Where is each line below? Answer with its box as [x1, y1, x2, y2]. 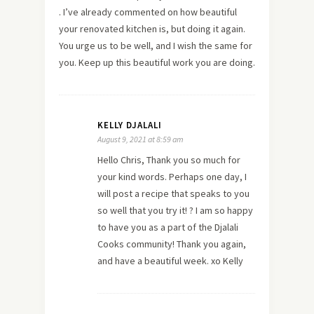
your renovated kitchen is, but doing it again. [59, 22, 245, 35]
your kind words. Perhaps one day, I [97, 170, 247, 183]
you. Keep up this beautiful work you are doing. [59, 55, 255, 69]
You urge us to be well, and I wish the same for [59, 39, 252, 52]
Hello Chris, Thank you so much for [97, 153, 240, 166]
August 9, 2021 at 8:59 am [97, 133, 184, 144]
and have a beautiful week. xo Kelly [97, 254, 243, 267]
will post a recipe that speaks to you [97, 186, 250, 200]
